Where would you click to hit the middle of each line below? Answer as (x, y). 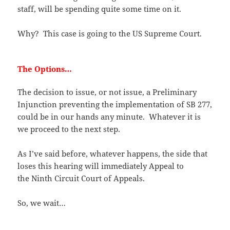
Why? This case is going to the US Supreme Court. (110, 33)
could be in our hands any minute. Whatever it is (109, 116)
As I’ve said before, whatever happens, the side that (113, 153)
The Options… (45, 69)
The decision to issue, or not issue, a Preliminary (107, 92)
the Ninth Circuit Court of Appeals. (81, 178)
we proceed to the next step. (69, 129)
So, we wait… (42, 203)
